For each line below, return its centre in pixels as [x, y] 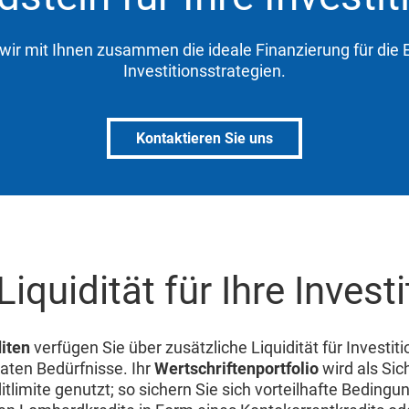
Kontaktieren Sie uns [204, 138]
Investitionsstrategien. [204, 71]
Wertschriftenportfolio [236, 368]
